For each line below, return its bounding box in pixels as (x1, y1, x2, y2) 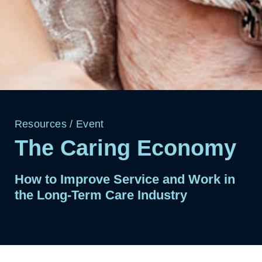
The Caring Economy (14, 136, 236, 160)
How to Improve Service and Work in (14, 172, 235, 187)
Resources (14, 118, 67, 130)
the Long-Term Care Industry (14, 188, 187, 202)
